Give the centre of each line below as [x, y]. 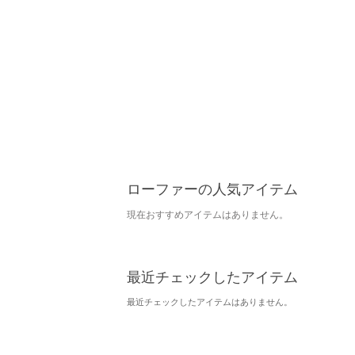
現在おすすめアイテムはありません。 [208, 214]
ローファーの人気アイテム [212, 188]
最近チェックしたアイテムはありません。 [210, 301]
